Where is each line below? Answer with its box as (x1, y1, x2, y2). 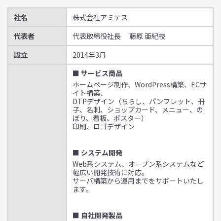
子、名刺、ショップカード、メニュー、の (73, 105, 203, 114)
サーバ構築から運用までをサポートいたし (73, 176, 204, 185)
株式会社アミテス (73, 12, 128, 22)
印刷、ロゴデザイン (73, 121, 135, 131)
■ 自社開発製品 (73, 210, 122, 220)
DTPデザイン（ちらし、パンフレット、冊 (73, 96, 205, 106)
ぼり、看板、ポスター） (73, 113, 148, 123)
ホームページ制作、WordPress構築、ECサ (73, 79, 207, 89)
